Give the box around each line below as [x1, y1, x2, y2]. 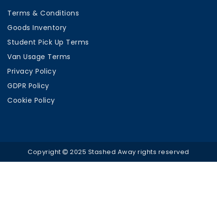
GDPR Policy [7, 81, 49, 91]
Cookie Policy [7, 95, 55, 105]
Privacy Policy [7, 66, 56, 76]
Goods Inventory [7, 23, 67, 32]
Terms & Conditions [7, 8, 79, 18]
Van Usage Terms [7, 52, 71, 62]
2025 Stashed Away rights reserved [68, 147, 189, 156]
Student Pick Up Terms [7, 37, 89, 47]
